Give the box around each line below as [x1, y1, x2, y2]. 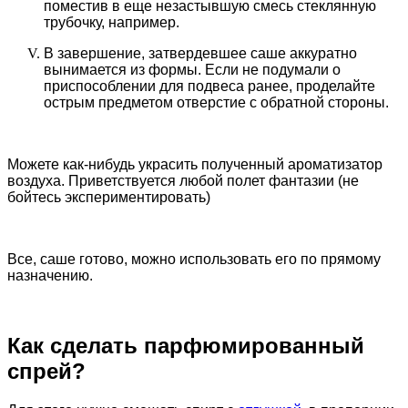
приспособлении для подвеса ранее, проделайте [44, 78, 375, 95]
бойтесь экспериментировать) [7, 189, 210, 206]
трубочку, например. [44, 15, 179, 31]
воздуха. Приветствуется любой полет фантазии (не [7, 173, 359, 189]
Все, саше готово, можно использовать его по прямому [7, 251, 381, 268]
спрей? [7, 359, 86, 384]
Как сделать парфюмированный [7, 333, 364, 359]
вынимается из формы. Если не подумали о [44, 62, 341, 78]
